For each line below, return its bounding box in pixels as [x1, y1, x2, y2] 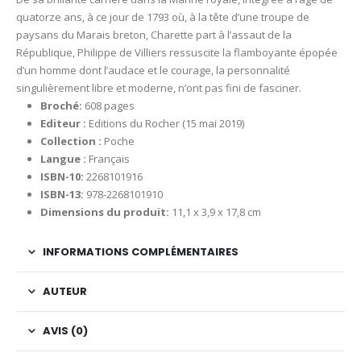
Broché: [39, 98, 82, 113]
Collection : [39, 133, 102, 148]
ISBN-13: [39, 186, 84, 201]
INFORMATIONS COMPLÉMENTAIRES [43, 243, 239, 259]
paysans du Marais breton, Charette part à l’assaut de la [16, 27, 292, 42]
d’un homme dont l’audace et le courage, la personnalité [16, 62, 290, 77]
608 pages [81, 98, 135, 113]
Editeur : [39, 115, 86, 131]
